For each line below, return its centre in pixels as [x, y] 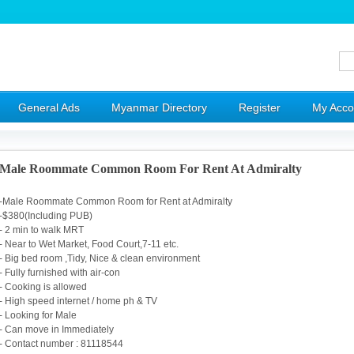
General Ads [49, 107]
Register [260, 107]
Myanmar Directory [159, 107]
